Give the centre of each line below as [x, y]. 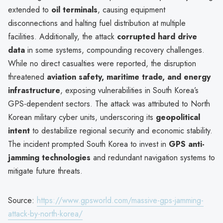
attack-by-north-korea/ [45, 214]
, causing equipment [131, 9]
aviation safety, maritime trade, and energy [129, 77]
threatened [27, 77]
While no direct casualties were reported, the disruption [102, 63]
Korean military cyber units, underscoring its [82, 117]
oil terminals [74, 9]
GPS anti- [187, 144]
